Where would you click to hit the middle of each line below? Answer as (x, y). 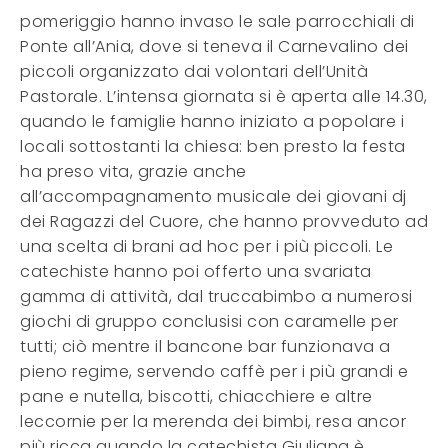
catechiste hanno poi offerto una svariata (196, 271)
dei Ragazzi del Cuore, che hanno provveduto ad (224, 221)
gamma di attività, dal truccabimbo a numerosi (216, 296)
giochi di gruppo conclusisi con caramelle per (209, 321)
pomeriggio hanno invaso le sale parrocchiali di (217, 21)
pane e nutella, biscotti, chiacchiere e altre (196, 396)
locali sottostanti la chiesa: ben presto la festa (213, 146)
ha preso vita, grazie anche (133, 171)
